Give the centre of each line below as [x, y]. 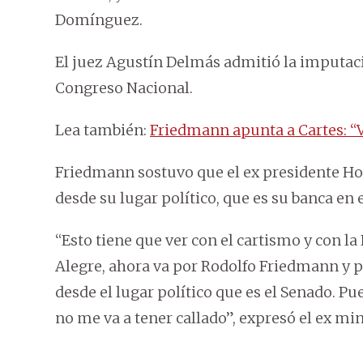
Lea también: [102, 130]
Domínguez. [99, 20]
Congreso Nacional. [124, 88]
